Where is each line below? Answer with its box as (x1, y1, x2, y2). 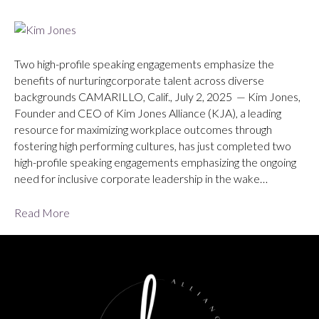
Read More (14, 206, 70, 220)
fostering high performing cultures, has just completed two (14, 139, 291, 153)
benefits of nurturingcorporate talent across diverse (14, 73, 264, 88)
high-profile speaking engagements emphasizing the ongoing (14, 155, 296, 169)
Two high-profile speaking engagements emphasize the (14, 57, 274, 71)
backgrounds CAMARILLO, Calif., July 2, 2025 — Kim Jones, (14, 90, 300, 104)
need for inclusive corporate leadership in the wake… (14, 172, 268, 186)
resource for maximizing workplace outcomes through (14, 122, 272, 137)
